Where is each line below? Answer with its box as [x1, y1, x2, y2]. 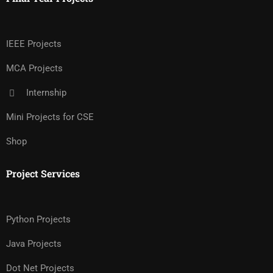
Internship [26, 87, 66, 99]
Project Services [6, 167, 80, 180]
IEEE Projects [6, 38, 62, 50]
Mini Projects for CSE [6, 112, 94, 123]
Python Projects [6, 214, 71, 225]
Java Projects [6, 238, 62, 250]
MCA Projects [6, 63, 63, 74]
